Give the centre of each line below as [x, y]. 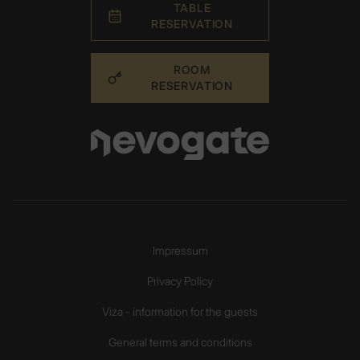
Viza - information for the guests [180, 311]
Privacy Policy [180, 280]
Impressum [180, 250]
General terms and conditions [180, 342]
